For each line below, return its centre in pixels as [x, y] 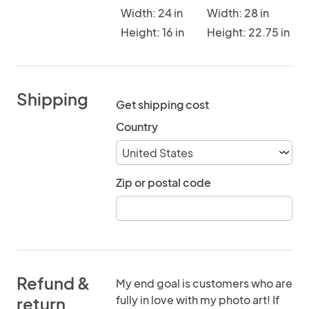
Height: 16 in [152, 32]
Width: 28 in [238, 13]
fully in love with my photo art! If [198, 300]
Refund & [53, 283]
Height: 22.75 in [248, 32]
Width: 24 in [152, 13]
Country [137, 127]
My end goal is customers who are [204, 283]
